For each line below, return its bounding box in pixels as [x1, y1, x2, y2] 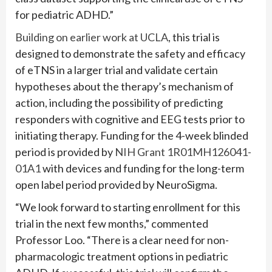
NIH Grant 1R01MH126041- [115, 145, 251, 159]
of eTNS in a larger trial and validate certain [15, 63, 218, 77]
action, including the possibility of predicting [15, 96, 223, 110]
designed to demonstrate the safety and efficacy [15, 47, 245, 61]
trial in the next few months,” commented [15, 217, 208, 231]
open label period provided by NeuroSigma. [15, 178, 217, 192]
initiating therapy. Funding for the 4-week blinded [15, 129, 248, 143]
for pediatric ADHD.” [15, 8, 114, 22]
